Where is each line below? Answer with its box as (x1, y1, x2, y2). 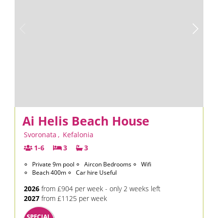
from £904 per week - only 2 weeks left (39, 184, 161, 193)
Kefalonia (63, 130, 93, 139)
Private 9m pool (32, 160, 74, 168)
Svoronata (24, 130, 56, 139)
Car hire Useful (76, 168, 117, 177)
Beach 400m (32, 168, 66, 177)
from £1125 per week (39, 194, 107, 203)
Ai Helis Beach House (22, 112, 149, 129)
